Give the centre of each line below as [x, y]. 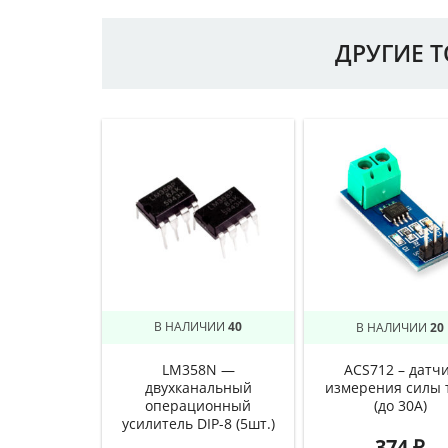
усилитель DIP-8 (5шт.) [198, 423]
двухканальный [198, 387]
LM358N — [198, 369]
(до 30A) [400, 405]
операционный [198, 405]
